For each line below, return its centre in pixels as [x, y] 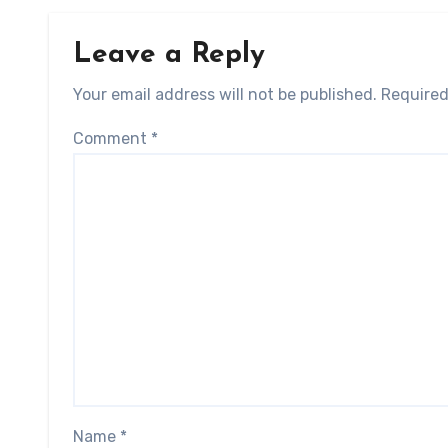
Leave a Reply [169, 55]
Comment [112, 139]
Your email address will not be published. [225, 95]
